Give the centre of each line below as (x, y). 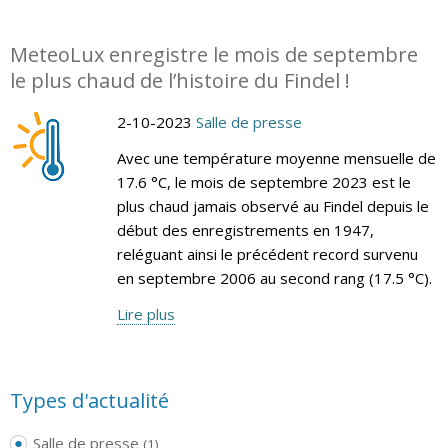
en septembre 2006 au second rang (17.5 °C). (274, 277)
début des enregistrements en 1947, (245, 229)
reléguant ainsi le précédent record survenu (267, 253)
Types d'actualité (89, 400)
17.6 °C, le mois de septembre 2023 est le (263, 181)
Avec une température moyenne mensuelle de (276, 157)
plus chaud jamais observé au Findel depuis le (272, 205)
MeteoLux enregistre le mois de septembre (214, 54)
